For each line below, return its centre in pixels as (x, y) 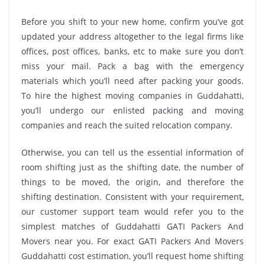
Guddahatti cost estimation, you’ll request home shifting (132, 256)
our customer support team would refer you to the (132, 211)
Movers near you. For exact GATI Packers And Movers (132, 241)
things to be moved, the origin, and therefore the (132, 182)
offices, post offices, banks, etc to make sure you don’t (132, 51)
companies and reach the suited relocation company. (127, 125)
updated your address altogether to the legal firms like (132, 36)
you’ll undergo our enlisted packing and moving (132, 110)
